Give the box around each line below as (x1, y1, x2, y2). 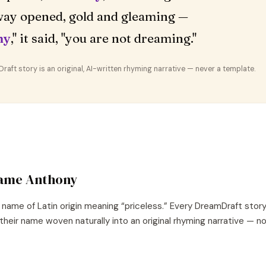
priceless (125, 200, 162, 212)
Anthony (26, 170, 77, 189)
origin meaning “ (58, 200, 125, 212)
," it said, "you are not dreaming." (11, 31, 197, 46)
